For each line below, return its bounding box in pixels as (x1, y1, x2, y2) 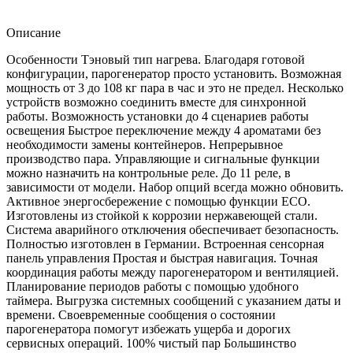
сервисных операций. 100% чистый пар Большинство (6, 336, 296, 351)
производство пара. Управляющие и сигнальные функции (6, 152, 320, 166)
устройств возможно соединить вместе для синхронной (6, 95, 307, 110)
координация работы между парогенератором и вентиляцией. (6, 266, 339, 280)
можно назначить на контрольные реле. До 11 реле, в (6, 166, 291, 180)
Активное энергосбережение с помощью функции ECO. (6, 195, 310, 209)
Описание (6, 26, 61, 40)
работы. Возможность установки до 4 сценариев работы (6, 110, 309, 124)
